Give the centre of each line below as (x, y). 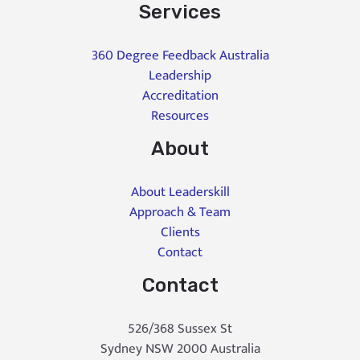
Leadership (180, 75)
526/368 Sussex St (180, 328)
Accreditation (180, 95)
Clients (180, 232)
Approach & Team (180, 212)
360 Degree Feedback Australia (180, 55)
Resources (180, 115)
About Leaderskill (180, 192)
